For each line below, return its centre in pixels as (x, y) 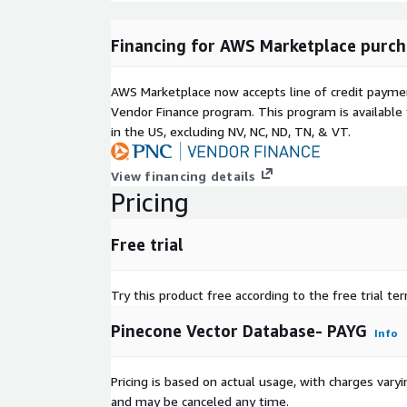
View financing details (184, 176)
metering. (157, 46)
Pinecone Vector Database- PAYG (239, 331)
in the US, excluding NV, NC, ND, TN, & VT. (231, 131)
